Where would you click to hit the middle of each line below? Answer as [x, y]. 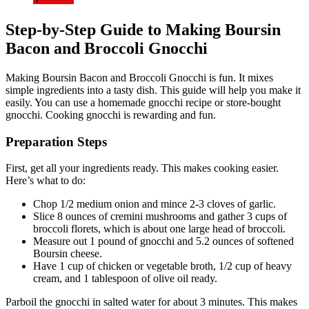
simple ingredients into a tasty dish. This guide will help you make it [153, 90]
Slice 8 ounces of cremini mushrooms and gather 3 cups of [160, 217]
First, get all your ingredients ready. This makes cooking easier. [142, 168]
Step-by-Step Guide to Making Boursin [143, 30]
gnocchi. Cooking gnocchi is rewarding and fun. [111, 114]
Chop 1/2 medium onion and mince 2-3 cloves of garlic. [154, 204]
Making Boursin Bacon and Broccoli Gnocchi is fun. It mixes [139, 77]
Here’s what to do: [46, 181]
